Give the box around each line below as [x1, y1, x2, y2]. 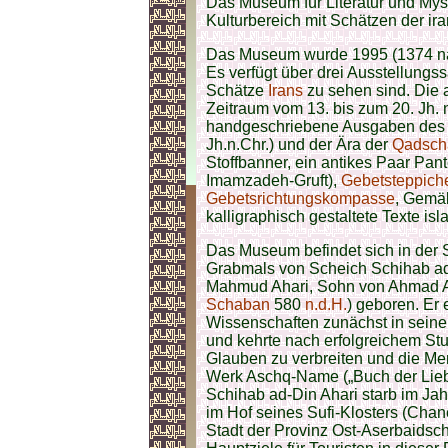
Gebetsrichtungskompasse [206, 190, 395, 207]
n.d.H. [305, 296, 347, 313]
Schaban [206, 296, 270, 313]
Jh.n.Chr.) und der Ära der [206, 136, 392, 153]
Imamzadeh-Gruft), [206, 172, 341, 189]
